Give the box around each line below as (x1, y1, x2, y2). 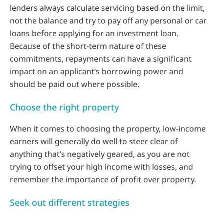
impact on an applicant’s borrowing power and (10, 66, 183, 77)
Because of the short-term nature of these (10, 41, 166, 52)
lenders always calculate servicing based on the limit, (10, 2, 205, 14)
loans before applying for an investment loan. (10, 28, 178, 39)
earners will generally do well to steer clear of (10, 136, 178, 147)
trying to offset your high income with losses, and (10, 161, 193, 173)
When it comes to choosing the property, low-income (10, 123, 206, 134)
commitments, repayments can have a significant (10, 53, 192, 65)
